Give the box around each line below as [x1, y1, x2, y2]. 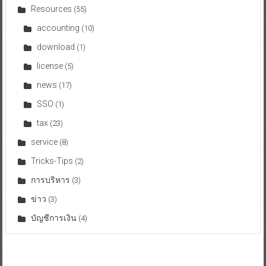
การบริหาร [30, 175, 70, 185]
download [36, 42, 75, 52]
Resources [30, 4, 72, 14]
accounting [36, 23, 80, 33]
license [36, 61, 63, 71]
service [30, 137, 58, 147]
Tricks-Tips [30, 156, 73, 166]
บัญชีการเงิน [30, 213, 77, 223]
